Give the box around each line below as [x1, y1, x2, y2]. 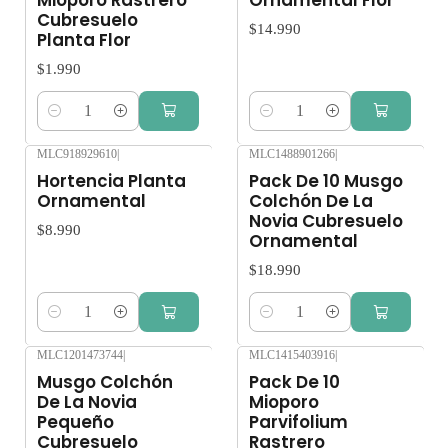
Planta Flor [37, 27, 131, 52]
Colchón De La [249, 188, 373, 213]
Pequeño [37, 410, 114, 435]
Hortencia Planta [37, 168, 186, 193]
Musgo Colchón [37, 370, 173, 395]
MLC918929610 [37, 146, 117, 161]
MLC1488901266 [249, 146, 335, 161]
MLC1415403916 [249, 348, 335, 363]
